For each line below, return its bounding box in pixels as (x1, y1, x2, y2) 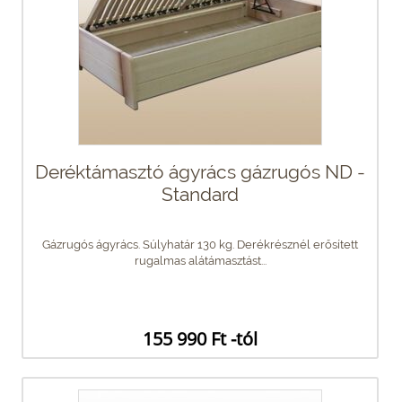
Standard (162, 182, 239, 205)
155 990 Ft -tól (142, 326, 258, 351)
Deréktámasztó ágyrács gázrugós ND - (35, 160, 365, 183)
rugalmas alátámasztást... (134, 253, 267, 267)
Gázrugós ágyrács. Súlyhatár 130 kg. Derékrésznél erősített (42, 237, 358, 251)
